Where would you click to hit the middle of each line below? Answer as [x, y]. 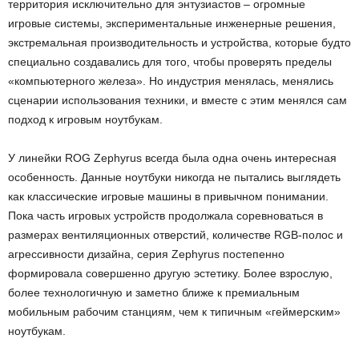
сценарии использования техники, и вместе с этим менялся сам [177, 101]
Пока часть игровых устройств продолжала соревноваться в [165, 216]
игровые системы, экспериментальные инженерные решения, [172, 24]
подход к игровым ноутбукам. [85, 120]
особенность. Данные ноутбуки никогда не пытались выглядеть [174, 177]
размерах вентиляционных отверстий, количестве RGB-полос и [175, 235]
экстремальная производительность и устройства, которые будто [179, 43]
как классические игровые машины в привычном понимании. [168, 197]
